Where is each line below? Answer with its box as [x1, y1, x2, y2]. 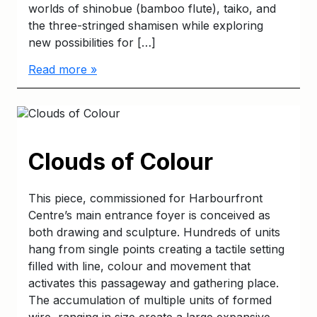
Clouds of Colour [28, 148, 213, 176]
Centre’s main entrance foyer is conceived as [28, 208, 270, 223]
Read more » [28, 62, 97, 76]
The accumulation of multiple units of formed [28, 293, 272, 308]
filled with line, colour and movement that [28, 259, 250, 274]
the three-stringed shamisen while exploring [28, 18, 263, 33]
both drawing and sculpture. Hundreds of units [28, 225, 280, 240]
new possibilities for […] [28, 35, 156, 50]
